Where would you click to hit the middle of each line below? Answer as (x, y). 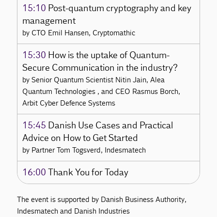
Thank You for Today (87, 172)
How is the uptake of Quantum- (108, 55)
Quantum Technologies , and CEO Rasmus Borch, (101, 91)
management (49, 21)
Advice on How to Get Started (80, 138)
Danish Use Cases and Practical (110, 125)
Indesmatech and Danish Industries (75, 211)
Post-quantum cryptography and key (119, 8)
